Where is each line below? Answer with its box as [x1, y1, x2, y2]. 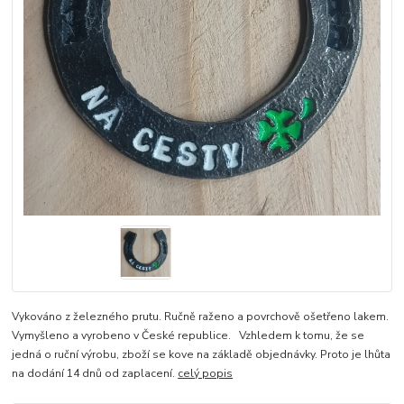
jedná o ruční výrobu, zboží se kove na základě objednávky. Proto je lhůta [12, 347, 391, 362]
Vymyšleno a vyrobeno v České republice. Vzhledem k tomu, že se [12, 328, 365, 343]
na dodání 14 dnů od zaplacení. [12, 366, 179, 381]
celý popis [178, 366, 234, 381]
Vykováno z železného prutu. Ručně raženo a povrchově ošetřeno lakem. [12, 309, 390, 324]
